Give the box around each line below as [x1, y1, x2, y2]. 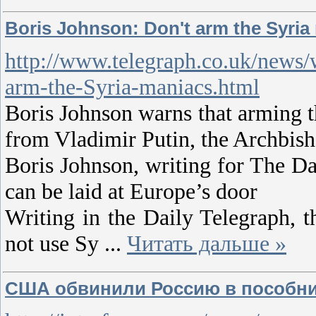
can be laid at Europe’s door [5, 178, 257, 204]
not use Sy [5, 230, 104, 256]
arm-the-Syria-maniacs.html [5, 73, 260, 99]
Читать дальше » [127, 230, 286, 256]
